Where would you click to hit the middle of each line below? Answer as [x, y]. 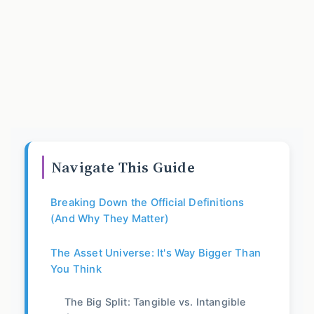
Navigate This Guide [123, 168]
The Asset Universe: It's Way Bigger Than [156, 253]
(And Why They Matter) [110, 219]
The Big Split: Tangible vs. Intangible [155, 302]
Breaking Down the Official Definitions [148, 203]
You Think [76, 269]
